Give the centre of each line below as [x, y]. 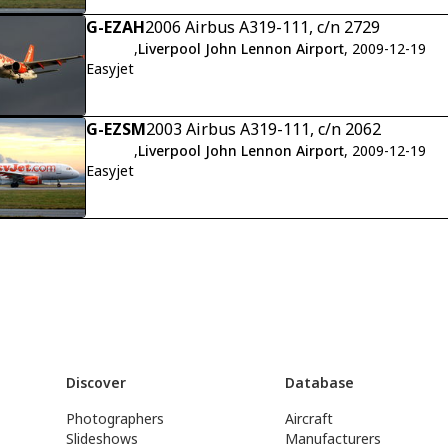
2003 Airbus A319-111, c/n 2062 [263, 129]
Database [320, 382]
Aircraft [309, 418]
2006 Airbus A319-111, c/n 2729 [262, 27]
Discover [95, 382]
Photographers [114, 418]
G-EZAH [115, 27]
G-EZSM [116, 129]
